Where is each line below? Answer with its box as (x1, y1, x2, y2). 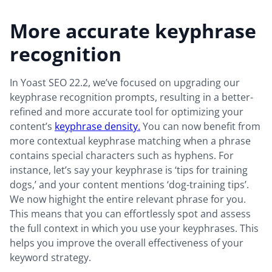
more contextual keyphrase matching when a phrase (10, 134, 251, 148)
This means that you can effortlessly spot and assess (10, 207, 251, 221)
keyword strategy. (10, 251, 91, 265)
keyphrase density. (55, 120, 140, 134)
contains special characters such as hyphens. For (10, 149, 234, 163)
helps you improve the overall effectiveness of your (10, 236, 243, 250)
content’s (10, 120, 55, 134)
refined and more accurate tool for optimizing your (10, 105, 243, 119)
